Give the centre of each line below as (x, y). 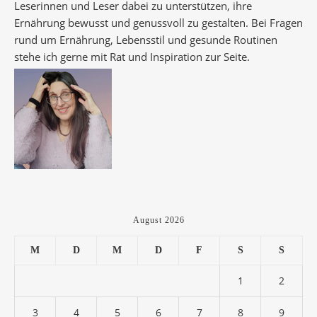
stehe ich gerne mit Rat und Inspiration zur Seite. (132, 56)
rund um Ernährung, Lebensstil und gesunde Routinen (146, 39)
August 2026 (158, 220)
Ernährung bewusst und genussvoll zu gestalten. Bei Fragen (158, 22)
